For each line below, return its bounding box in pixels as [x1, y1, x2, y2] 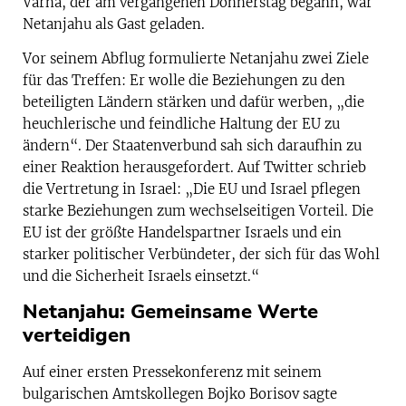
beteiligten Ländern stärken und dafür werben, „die [23, 93, 364, 111]
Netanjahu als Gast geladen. [23, 14, 205, 33]
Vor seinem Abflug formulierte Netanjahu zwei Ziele [23, 50, 369, 68]
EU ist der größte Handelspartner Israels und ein [23, 224, 342, 242]
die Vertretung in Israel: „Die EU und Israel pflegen [23, 180, 361, 198]
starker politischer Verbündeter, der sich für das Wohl [23, 246, 380, 264]
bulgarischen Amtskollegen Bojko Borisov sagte [23, 385, 337, 403]
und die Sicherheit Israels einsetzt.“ [23, 267, 259, 285]
